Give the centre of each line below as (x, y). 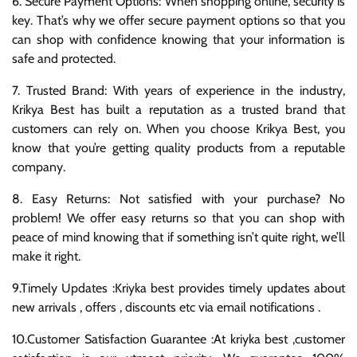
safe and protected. (64, 58)
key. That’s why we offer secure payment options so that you (178, 20)
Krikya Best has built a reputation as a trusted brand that (178, 109)
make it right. (46, 256)
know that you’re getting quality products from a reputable (178, 147)
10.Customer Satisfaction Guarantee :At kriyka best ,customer (178, 339)
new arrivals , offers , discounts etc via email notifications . (166, 307)
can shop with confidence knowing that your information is (178, 39)
